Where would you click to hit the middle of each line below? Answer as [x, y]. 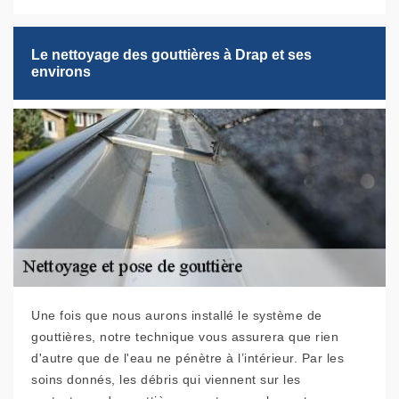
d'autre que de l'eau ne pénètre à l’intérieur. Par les [187, 358]
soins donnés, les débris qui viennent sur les [166, 380]
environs [61, 72]
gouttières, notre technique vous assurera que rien [185, 337]
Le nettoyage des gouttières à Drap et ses [171, 55]
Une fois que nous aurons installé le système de [177, 316]
